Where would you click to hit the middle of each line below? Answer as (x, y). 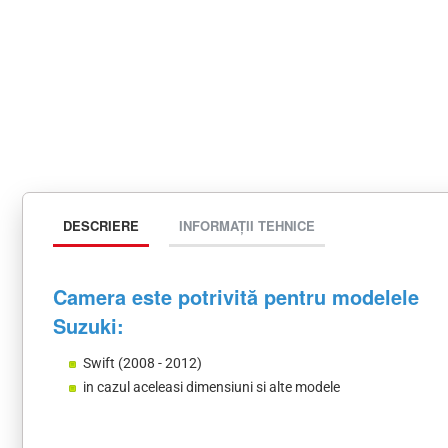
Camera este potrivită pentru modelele (236, 296)
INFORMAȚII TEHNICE (247, 225)
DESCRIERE (101, 225)
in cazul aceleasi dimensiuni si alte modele (211, 387)
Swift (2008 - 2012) (142, 363)
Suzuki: (88, 325)
